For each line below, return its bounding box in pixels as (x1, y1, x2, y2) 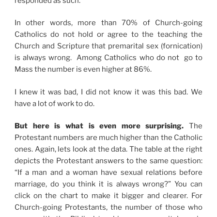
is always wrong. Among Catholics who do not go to (15, 53, 202, 62)
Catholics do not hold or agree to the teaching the (15, 30, 202, 39)
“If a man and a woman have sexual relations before (15, 168, 202, 177)
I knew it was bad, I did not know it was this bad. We (15, 87, 202, 96)
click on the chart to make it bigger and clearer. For (15, 191, 202, 201)
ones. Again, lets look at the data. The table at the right (15, 145, 202, 154)
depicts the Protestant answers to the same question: (15, 156, 202, 166)
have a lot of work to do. (15, 99, 94, 108)
